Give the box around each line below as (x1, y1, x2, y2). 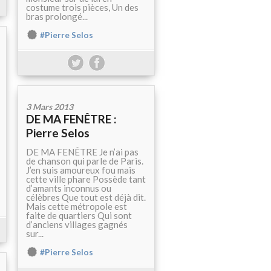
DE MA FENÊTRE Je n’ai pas (26, 146, 139, 158)
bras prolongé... (26, 11, 88, 22)
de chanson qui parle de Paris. (26, 155, 143, 167)
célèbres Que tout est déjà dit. (26, 192, 146, 203)
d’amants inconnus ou (26, 183, 111, 194)
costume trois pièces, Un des (26, 2, 139, 13)
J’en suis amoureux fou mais (26, 165, 135, 176)
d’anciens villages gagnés (26, 219, 128, 230)
